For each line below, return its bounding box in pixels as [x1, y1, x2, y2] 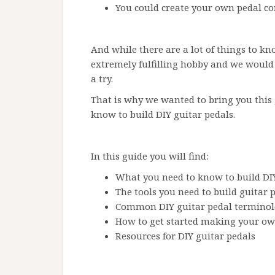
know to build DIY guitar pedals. [91, 107, 235, 120]
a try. [91, 72, 113, 85]
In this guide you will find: [91, 149, 209, 162]
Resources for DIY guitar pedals [115, 229, 255, 242]
